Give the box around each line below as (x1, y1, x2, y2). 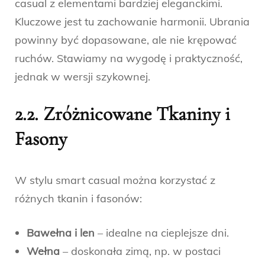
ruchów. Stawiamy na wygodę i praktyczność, (15, 51, 243, 65)
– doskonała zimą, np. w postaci (60, 244, 221, 258)
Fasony (15, 127, 67, 150)
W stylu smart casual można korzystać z (15, 173, 215, 187)
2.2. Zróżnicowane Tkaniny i (15, 102, 230, 125)
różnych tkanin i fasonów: (15, 191, 142, 205)
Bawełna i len (27, 225, 95, 240)
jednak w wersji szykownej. (15, 69, 150, 83)
